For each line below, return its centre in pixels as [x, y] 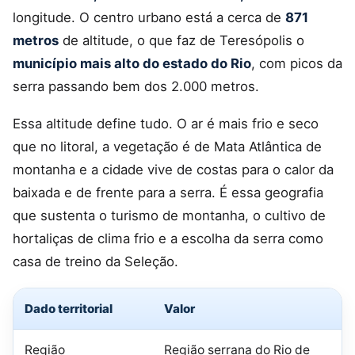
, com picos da [297, 63]
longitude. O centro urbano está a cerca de [149, 17]
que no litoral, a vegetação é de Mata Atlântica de [167, 147]
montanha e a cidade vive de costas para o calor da [173, 170]
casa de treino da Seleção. [95, 262]
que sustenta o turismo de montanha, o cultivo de [169, 216]
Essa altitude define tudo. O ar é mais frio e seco [166, 124]
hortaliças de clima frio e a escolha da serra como [168, 239]
